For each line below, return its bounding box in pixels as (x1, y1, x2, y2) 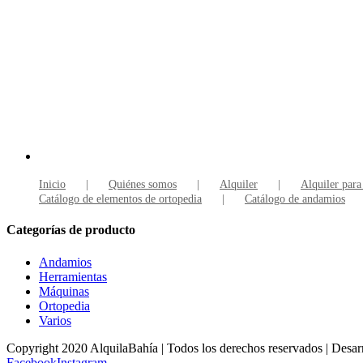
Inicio (39, 178, 66, 191)
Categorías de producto (6, 223, 135, 237)
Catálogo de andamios (245, 193, 345, 206)
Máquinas (39, 284, 89, 298)
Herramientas (39, 269, 107, 284)
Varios (39, 313, 71, 327)
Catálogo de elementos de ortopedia (39, 193, 202, 206)
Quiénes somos (109, 178, 177, 191)
